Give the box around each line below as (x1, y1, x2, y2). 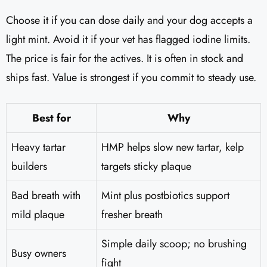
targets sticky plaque (101, 158, 191, 174)
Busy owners (11, 245, 66, 261)
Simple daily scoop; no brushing (101, 235, 247, 252)
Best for (32, 110, 71, 126)
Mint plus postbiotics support (101, 187, 229, 203)
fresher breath (101, 206, 163, 222)
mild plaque (11, 206, 64, 222)
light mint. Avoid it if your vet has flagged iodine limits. (6, 31, 250, 47)
